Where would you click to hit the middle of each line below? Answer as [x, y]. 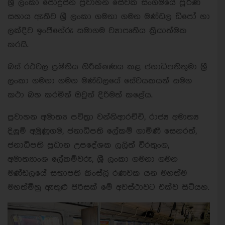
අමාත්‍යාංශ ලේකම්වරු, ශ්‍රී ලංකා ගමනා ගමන [93, 159]
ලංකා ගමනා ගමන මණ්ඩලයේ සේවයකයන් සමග [100, 81]
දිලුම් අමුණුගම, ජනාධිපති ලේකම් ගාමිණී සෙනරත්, [102, 131]
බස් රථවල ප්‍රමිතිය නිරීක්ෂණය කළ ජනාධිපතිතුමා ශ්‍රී [107, 67]
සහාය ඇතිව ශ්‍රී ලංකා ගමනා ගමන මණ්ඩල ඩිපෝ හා [109, 17]
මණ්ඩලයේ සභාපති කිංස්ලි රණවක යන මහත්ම [97, 173]
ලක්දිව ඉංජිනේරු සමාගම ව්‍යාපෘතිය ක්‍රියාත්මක [97, 31]
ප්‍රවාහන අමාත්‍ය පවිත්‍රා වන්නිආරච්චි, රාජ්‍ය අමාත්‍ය [103, 117]
